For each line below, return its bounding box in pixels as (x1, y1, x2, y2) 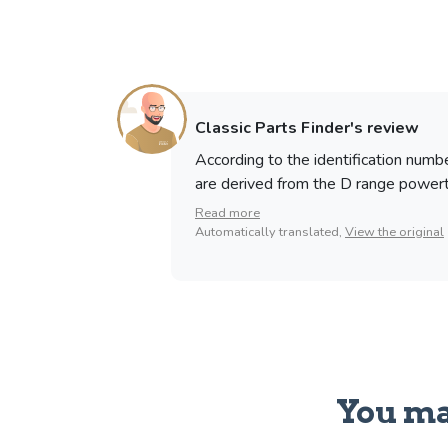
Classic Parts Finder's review (195, 117, 419, 140)
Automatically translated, (195, 223, 345, 242)
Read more (195, 204, 260, 223)
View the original (345, 223, 444, 242)
